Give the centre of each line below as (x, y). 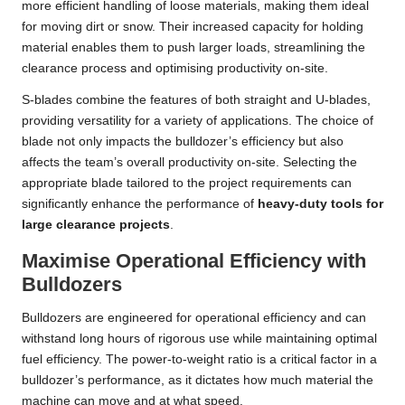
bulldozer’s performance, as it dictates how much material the (198, 381)
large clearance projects (96, 225)
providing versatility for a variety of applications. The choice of (198, 121)
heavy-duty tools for (320, 204)
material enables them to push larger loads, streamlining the (193, 48)
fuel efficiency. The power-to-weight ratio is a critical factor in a (199, 360)
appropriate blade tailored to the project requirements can (187, 184)
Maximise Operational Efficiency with (194, 261)
